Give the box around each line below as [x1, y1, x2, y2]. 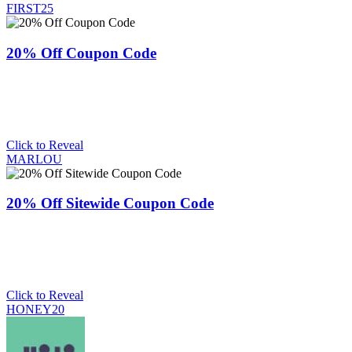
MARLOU [6, 152, 62, 166]
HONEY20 [6, 302, 64, 316]
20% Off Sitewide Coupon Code [6, 195, 214, 212]
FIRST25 [6, 2, 53, 16]
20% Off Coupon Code [6, 44, 156, 61]
